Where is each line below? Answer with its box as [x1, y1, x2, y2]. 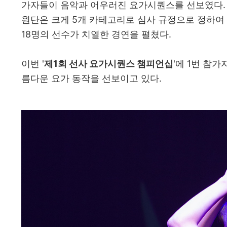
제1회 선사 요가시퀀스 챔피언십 [44, 58, 173, 69]
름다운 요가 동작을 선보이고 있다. [21, 73, 162, 84]
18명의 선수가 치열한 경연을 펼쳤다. [21, 29, 171, 40]
